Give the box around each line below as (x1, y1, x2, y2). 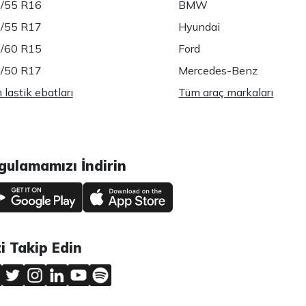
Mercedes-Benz (178, 64, 258, 77)
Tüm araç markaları (178, 85, 274, 99)
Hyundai (178, 20, 221, 33)
